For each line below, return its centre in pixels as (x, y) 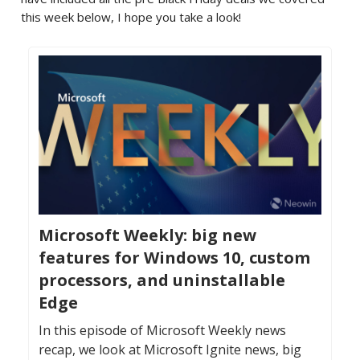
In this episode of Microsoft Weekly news (162, 331)
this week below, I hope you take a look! (131, 17)
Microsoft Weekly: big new (147, 235)
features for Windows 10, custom (174, 258)
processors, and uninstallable (162, 280)
